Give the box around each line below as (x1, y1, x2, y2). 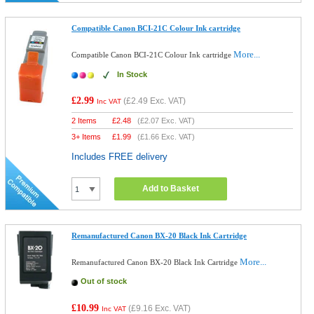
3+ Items (71, 132, 102, 141)
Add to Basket (142, 184, 200, 193)
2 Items (71, 116, 97, 125)
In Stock (117, 70, 148, 78)
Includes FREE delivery (71, 151, 168, 162)
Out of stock (81, 277, 128, 285)
